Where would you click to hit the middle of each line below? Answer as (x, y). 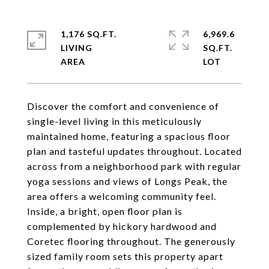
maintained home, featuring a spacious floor (129, 136)
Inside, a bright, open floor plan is (105, 211)
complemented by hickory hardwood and (122, 226)
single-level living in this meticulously (114, 121)
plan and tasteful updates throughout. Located (134, 151)
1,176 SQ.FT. (89, 34)
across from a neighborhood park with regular (134, 166)
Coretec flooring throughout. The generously (131, 241)
